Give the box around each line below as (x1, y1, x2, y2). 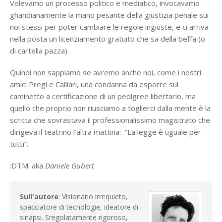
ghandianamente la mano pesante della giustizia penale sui (10, 10, 209, 20)
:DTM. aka (10, 161, 45, 170)
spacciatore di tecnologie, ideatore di (20, 202, 138, 212)
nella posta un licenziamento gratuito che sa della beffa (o (10, 34, 205, 44)
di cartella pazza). (10, 46, 69, 55)
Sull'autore (20, 192, 58, 201)
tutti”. (10, 139, 28, 149)
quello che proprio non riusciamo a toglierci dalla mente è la (10, 103, 211, 113)
